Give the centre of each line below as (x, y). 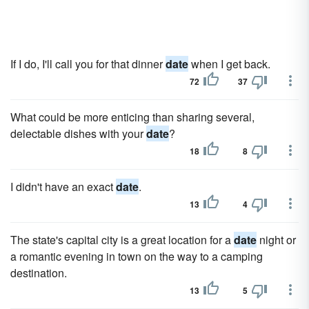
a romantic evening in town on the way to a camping (137, 256)
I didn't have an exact (63, 187)
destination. (39, 273)
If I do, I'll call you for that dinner (88, 64)
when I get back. (229, 64)
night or (276, 240)
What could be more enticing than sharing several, (132, 117)
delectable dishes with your (78, 133)
